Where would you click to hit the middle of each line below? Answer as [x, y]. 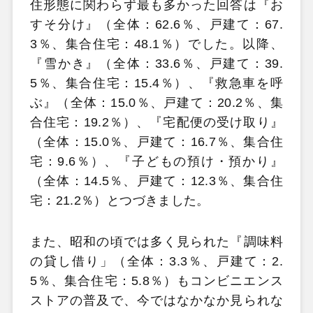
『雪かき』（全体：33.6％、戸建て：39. [156, 63]
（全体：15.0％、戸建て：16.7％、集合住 [156, 141]
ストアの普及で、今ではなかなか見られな [156, 301]
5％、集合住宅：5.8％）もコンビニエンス [156, 281]
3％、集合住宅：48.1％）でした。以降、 [156, 44]
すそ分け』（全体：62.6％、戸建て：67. [156, 24]
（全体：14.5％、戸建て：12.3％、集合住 [156, 181]
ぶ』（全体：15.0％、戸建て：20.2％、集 [156, 102]
